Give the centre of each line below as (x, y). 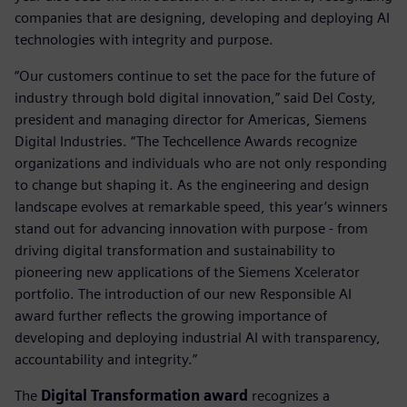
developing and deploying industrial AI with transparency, (198, 337)
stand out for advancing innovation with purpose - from (191, 228)
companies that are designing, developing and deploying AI (202, 17)
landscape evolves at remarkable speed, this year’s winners (201, 206)
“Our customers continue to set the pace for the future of (195, 75)
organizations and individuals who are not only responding (201, 163)
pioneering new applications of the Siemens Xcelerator (187, 272)
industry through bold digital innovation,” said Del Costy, (195, 97)
